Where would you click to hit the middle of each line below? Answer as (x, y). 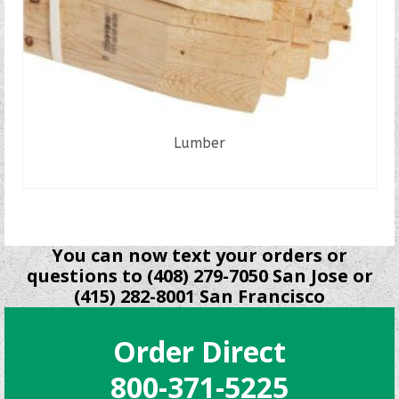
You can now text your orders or (199, 255)
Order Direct (199, 351)
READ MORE (199, 175)
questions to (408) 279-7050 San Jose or (199, 276)
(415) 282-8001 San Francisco (199, 296)
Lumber (199, 143)
